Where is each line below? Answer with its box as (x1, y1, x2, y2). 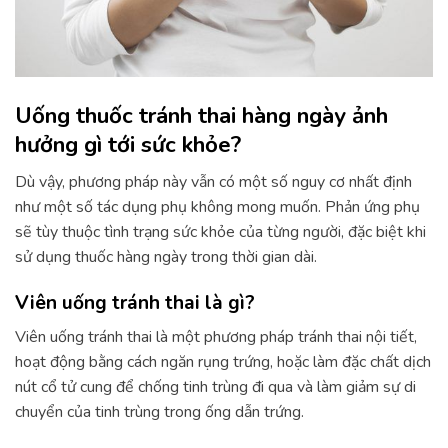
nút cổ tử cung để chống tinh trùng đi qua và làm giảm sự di (15, 375, 416, 398)
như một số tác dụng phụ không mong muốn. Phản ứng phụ (15, 196, 420, 219)
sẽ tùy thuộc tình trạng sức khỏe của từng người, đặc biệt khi (15, 221, 426, 244)
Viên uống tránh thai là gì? (15, 290, 255, 317)
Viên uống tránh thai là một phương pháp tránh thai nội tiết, (15, 325, 417, 348)
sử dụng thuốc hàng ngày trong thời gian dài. (15, 246, 317, 269)
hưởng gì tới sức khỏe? (15, 129, 241, 161)
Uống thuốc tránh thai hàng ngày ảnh (15, 100, 388, 132)
